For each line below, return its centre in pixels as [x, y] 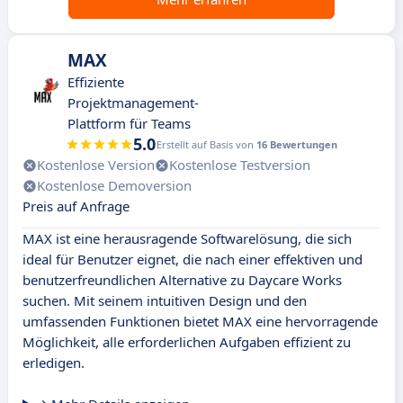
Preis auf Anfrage [76, 206]
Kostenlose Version [96, 165]
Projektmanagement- [133, 103]
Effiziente [96, 82]
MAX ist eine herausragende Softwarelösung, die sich [187, 239]
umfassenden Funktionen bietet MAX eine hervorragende [200, 322]
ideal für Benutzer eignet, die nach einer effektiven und [193, 260]
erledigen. [54, 363]
